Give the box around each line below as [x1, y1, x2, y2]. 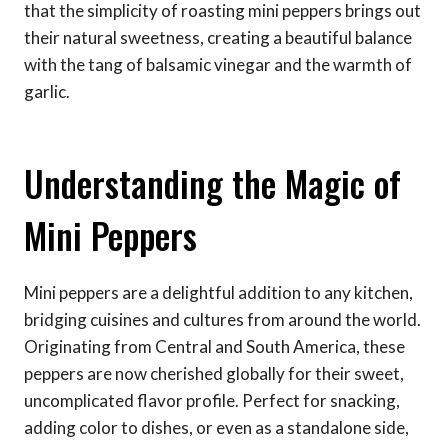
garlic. [24, 80, 70, 102]
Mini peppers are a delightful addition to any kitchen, [24, 281, 413, 303]
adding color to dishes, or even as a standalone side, [24, 416, 409, 438]
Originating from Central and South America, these [24, 335, 405, 357]
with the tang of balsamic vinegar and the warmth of [24, 53, 412, 75]
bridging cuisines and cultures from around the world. [24, 308, 421, 330]
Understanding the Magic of [24, 157, 401, 210]
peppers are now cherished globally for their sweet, [24, 362, 404, 384]
